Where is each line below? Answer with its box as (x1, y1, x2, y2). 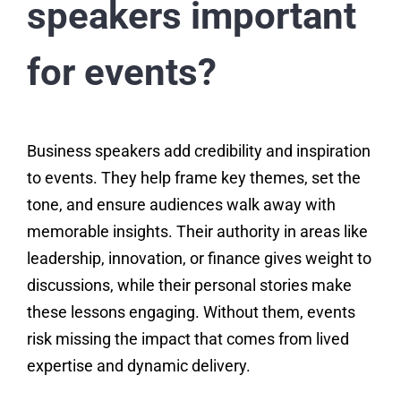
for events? (26, 50, 217, 95)
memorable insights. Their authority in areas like (26, 222, 368, 242)
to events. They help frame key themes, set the (26, 168, 361, 188)
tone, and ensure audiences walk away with (26, 195, 336, 215)
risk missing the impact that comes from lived (26, 329, 349, 349)
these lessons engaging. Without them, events (26, 303, 355, 322)
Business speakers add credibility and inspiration (26, 141, 371, 161)
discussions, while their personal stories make (26, 276, 352, 295)
